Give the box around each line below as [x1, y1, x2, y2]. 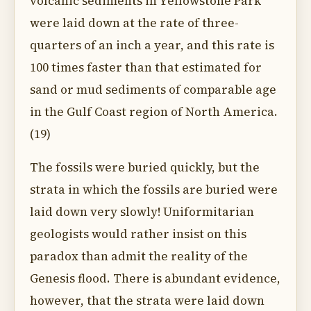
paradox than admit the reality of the [30, 248, 248, 264]
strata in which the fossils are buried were [30, 181, 278, 198]
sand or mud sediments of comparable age [30, 81, 276, 98]
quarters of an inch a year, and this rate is [30, 37, 274, 53]
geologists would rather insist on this [30, 226, 246, 242]
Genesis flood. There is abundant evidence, [30, 270, 280, 287]
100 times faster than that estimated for [30, 59, 262, 76]
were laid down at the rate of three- [30, 15, 239, 31]
